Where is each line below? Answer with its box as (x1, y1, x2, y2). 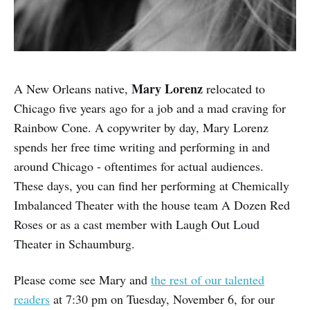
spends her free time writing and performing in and (14, 138, 270, 156)
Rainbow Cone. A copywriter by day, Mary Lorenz (14, 119, 268, 136)
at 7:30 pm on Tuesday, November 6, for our (50, 291, 275, 308)
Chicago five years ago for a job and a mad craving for (14, 100, 286, 117)
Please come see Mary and (14, 271, 151, 289)
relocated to (203, 80, 265, 98)
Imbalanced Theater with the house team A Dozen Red (14, 197, 290, 214)
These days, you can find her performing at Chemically (14, 177, 289, 194)
